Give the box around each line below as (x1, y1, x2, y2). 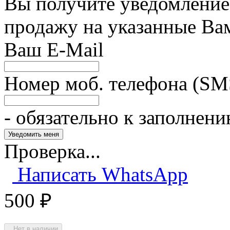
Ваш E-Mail (4, 39, 104, 61)
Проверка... (4, 140, 101, 162)
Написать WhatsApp (12, 163, 188, 185)
